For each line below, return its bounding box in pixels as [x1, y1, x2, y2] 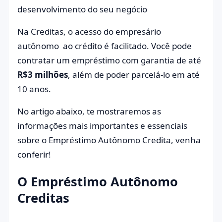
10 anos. [17, 83, 53, 95]
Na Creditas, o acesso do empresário [17, 26, 161, 37]
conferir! [17, 149, 51, 160]
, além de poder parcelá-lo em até [68, 69, 200, 80]
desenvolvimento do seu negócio [17, 3, 149, 15]
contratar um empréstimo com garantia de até [17, 55, 201, 66]
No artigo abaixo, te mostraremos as [17, 106, 161, 117]
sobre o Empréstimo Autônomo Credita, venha [17, 134, 201, 146]
